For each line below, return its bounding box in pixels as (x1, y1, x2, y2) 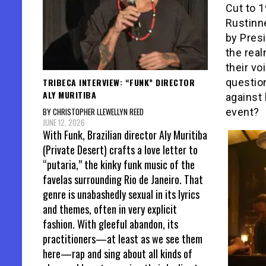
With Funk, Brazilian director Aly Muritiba (43, 126, 207, 142)
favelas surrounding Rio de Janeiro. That (43, 171, 203, 187)
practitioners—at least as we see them (43, 230, 202, 246)
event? (225, 106, 259, 119)
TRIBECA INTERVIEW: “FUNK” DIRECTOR (43, 76, 195, 89)
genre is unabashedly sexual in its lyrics (43, 186, 199, 202)
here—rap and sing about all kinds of (43, 245, 192, 261)
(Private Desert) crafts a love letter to (43, 141, 198, 157)
